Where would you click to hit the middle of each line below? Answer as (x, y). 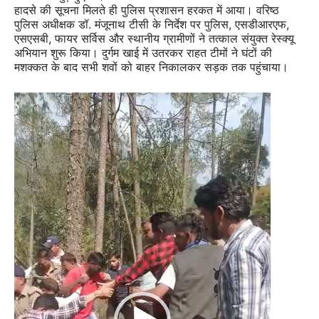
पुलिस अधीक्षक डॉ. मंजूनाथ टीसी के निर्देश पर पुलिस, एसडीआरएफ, (152, 24)
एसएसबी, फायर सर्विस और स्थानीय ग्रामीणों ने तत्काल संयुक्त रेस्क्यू (154, 38)
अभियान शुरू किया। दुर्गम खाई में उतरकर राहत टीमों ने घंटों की (143, 52)
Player (30, 120)
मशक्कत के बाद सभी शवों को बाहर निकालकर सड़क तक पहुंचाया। (151, 67)
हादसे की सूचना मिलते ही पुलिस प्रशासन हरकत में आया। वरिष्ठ (147, 10)
